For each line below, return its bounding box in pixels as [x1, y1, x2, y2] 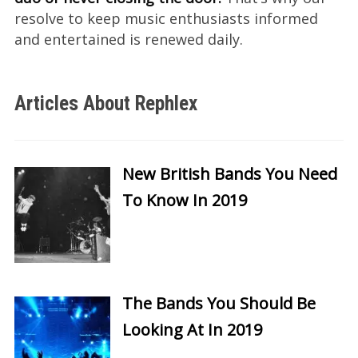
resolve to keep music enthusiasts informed [14, 8, 318, 28]
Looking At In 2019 [121, 318, 262, 340]
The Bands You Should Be [121, 292, 316, 314]
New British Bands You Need [121, 162, 337, 185]
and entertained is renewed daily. [14, 29, 243, 49]
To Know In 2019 [121, 189, 247, 211]
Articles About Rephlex [14, 91, 197, 115]
